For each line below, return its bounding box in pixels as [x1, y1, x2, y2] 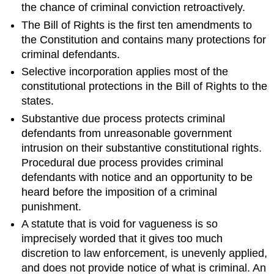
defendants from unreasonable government [21, 127, 232, 139]
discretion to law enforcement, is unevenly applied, [21, 246, 268, 259]
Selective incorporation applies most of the [21, 65, 229, 78]
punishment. [21, 200, 82, 213]
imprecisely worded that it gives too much [21, 232, 223, 245]
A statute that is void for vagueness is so [21, 217, 218, 230]
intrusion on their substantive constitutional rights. [21, 141, 262, 154]
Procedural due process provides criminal [21, 156, 224, 169]
